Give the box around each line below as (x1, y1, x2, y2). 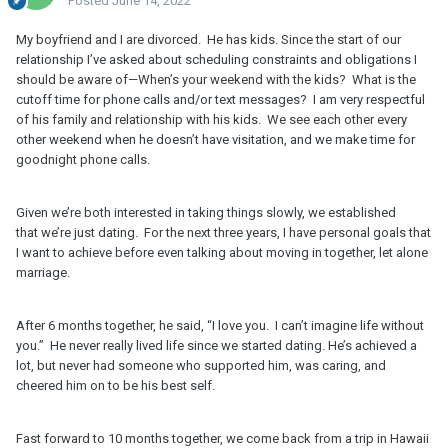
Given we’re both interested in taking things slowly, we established (16, 205, 396, 221)
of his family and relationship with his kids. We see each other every (16, 112, 407, 128)
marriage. (16, 265, 73, 281)
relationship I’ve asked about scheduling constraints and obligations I (16, 52, 417, 68)
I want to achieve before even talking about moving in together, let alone (16, 245, 428, 261)
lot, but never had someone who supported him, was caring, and (16, 358, 386, 374)
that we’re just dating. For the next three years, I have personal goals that (16, 225, 431, 241)
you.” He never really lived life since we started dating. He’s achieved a (16, 338, 417, 354)
